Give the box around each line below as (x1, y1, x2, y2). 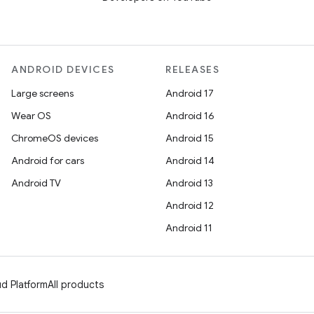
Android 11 (165, 221, 212, 234)
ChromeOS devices (11, 132, 98, 144)
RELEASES (165, 63, 219, 76)
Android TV (11, 177, 61, 189)
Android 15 (165, 132, 214, 144)
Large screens (11, 87, 74, 100)
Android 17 (165, 87, 214, 100)
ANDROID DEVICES (11, 63, 115, 76)
